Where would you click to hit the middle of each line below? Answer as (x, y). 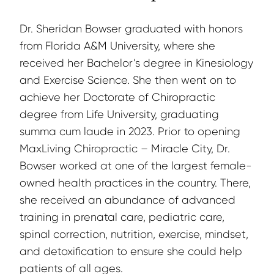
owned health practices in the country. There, (135, 183)
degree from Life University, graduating (119, 115)
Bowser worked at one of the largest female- (136, 166)
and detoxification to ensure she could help (131, 252)
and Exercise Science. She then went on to (128, 80)
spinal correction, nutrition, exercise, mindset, (134, 235)
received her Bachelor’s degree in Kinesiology (136, 63)
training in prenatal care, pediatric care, (122, 217)
